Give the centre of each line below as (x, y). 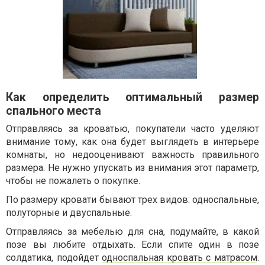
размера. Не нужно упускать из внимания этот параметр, (132, 168)
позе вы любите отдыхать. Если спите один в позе (132, 245)
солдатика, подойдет (54, 258)
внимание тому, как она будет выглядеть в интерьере (132, 142)
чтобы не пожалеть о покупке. (73, 181)
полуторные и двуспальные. (69, 213)
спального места (54, 111)
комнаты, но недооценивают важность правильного (132, 155)
